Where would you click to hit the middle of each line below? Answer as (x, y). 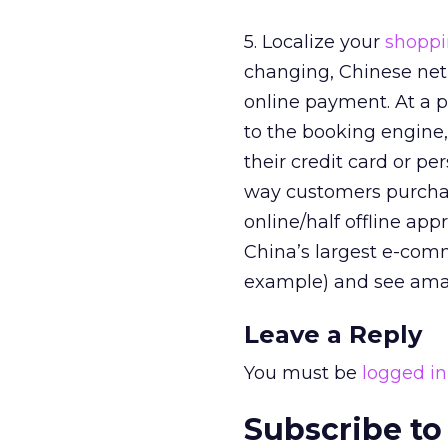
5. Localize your (314, 42)
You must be (303, 373)
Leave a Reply (333, 334)
